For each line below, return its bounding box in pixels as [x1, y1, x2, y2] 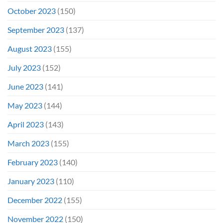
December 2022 [7, 195, 62, 205]
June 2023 [7, 81, 43, 91]
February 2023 [7, 157, 58, 167]
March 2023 [7, 138, 49, 148]
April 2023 [7, 119, 44, 129]
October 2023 [7, 5, 56, 15]
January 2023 [7, 176, 54, 186]
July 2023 [7, 62, 41, 72]
